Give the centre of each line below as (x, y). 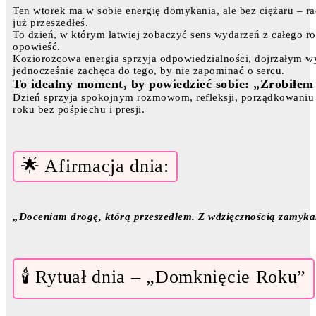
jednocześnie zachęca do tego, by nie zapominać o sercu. (149, 70)
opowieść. (37, 46)
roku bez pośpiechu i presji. (79, 109)
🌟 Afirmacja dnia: (95, 166)
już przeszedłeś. (50, 22)
